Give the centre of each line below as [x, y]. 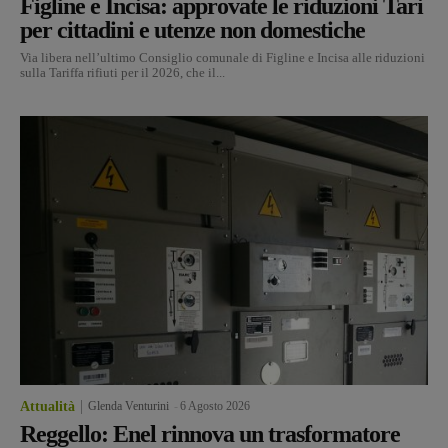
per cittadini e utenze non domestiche [192, 29]
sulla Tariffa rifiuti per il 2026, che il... [122, 72]
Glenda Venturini [128, 405]
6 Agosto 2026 [215, 405]
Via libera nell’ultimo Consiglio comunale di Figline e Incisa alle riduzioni [222, 57]
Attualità [47, 406]
